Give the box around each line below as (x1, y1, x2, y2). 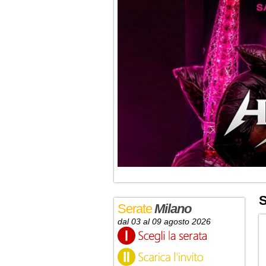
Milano (154, 201, 191, 216)
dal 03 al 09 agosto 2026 (118, 216, 211, 226)
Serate (118, 201, 155, 216)
